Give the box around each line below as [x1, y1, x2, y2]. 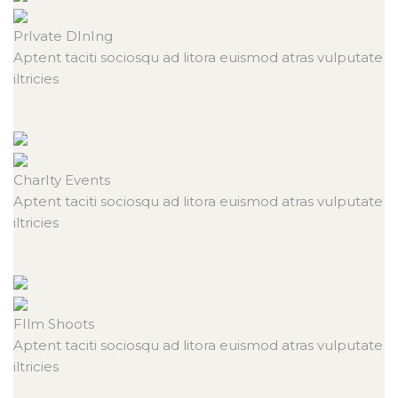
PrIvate [13, 28, 66, 45]
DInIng [66, 28, 113, 45]
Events [65, 171, 110, 189]
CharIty [13, 171, 65, 189]
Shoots [48, 315, 94, 333]
